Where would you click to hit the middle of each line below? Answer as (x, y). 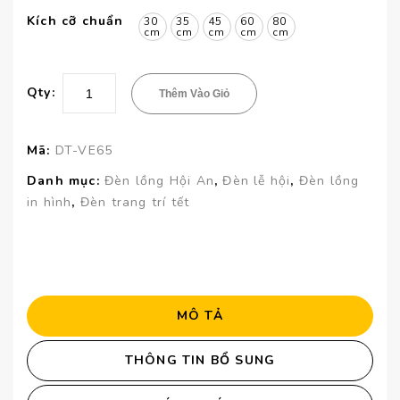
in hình (50, 202)
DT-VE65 (84, 150)
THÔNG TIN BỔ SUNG (200, 360)
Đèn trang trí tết (135, 202)
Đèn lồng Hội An (159, 181)
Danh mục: (66, 181)
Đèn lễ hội (257, 181)
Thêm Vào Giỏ (194, 94)
